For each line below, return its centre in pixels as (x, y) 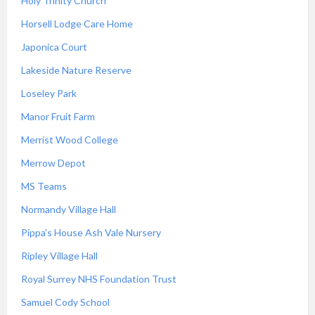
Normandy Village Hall (69, 209)
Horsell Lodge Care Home (77, 24)
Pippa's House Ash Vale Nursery (91, 232)
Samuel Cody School (65, 302)
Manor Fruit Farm (58, 116)
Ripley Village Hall (59, 256)
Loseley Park (49, 93)
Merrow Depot (53, 163)
